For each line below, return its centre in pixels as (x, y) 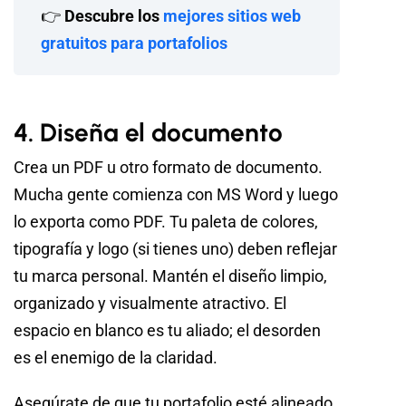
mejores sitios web (232, 16)
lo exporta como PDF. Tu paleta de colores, (166, 222)
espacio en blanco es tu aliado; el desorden (167, 331)
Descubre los (114, 16)
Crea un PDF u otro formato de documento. (168, 168)
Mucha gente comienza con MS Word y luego (176, 195)
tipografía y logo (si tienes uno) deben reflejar (175, 249)
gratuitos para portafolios (134, 43)
